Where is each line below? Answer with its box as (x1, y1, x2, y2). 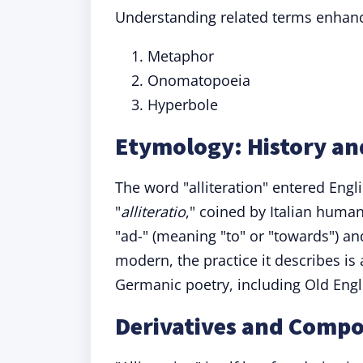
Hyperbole (147, 95, 218, 114)
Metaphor (147, 46, 214, 66)
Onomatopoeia (147, 70, 250, 90)
